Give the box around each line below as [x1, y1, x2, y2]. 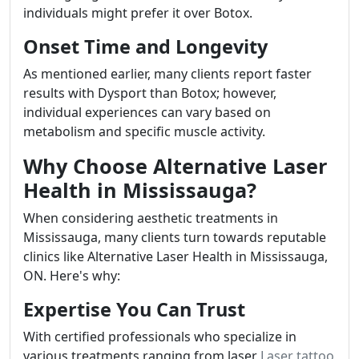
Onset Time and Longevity [23, 34, 268, 60]
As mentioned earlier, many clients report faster [23, 65, 312, 83]
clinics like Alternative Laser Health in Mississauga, [23, 248, 328, 266]
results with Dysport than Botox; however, [23, 84, 276, 103]
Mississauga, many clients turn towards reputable [23, 228, 326, 247]
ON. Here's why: [23, 267, 120, 285]
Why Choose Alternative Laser [23, 152, 327, 180]
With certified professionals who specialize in [23, 328, 296, 346]
